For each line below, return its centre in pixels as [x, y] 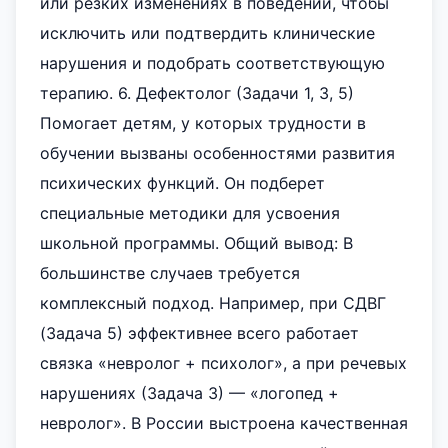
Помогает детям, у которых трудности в [203, 123]
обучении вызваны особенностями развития [217, 153]
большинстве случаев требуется [170, 273]
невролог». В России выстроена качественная [224, 423]
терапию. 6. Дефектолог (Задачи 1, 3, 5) [197, 93]
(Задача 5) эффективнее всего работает [199, 333]
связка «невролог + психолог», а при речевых [223, 363]
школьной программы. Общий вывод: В [196, 243]
